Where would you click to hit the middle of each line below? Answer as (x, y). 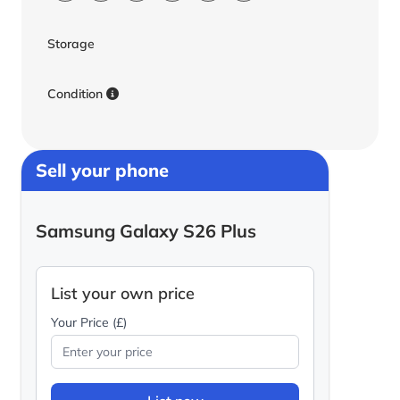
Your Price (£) (89, 322)
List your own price (123, 293)
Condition (77, 94)
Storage (71, 44)
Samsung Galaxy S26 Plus (146, 231)
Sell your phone (102, 170)
